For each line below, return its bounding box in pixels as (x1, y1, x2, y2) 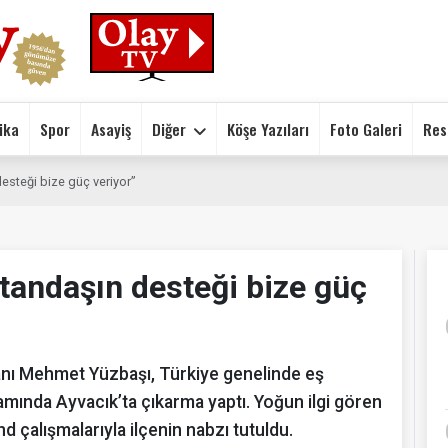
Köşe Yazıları (227, 116, 309, 141)
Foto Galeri (330, 116, 402, 141)
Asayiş (91, 116, 131, 141)
